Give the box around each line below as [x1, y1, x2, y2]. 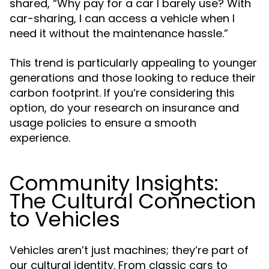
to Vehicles [10, 205, 120, 234]
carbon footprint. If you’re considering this [10, 85, 235, 100]
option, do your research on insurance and [10, 100, 239, 115]
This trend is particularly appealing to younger [10, 55, 257, 70]
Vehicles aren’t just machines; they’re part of [10, 243, 249, 258]
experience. [10, 130, 70, 145]
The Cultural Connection [10, 187, 256, 216]
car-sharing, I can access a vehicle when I [10, 11, 235, 26]
